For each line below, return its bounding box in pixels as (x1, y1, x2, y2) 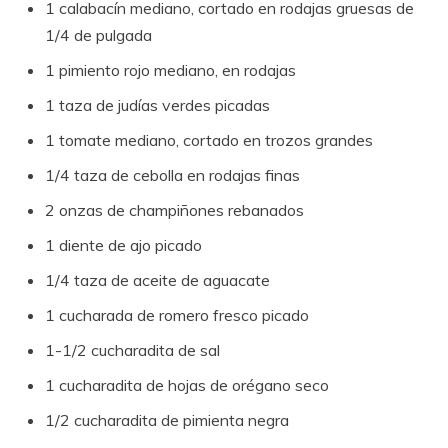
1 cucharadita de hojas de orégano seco (45, 375, 329, 396)
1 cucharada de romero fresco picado (45, 305, 309, 326)
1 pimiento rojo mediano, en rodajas (45, 60, 296, 81)
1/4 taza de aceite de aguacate (45, 270, 270, 291)
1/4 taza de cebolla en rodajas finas (45, 165, 300, 186)
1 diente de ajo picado (45, 235, 202, 256)
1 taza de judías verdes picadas (45, 95, 270, 116)
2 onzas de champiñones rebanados (45, 200, 304, 221)
